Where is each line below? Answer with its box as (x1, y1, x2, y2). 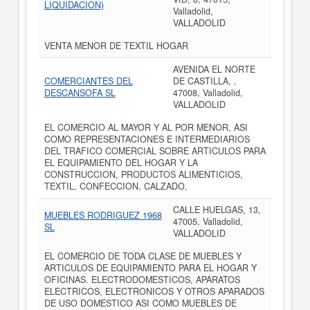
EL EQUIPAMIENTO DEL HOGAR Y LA (44, 156, 198, 169)
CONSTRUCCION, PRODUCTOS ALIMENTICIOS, (44, 168, 243, 181)
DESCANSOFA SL (44, 86, 116, 99)
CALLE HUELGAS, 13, (172, 203, 261, 216)
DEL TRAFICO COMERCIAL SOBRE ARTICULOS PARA (44, 145, 266, 157)
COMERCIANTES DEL (44, 75, 133, 87)
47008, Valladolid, (172, 86, 243, 99)
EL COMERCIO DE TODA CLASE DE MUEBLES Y (44, 250, 241, 262)
